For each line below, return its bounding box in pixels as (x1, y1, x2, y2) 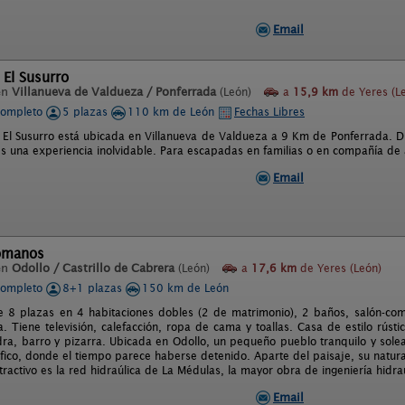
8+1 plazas (62, 281, 126, 295)
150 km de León (142, 281, 229, 295)
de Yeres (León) (297, 261, 381, 275)
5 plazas (62, 105, 111, 118)
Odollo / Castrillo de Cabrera (12, 261, 174, 275)
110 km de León (127, 105, 218, 118)
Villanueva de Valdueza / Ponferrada (12, 85, 216, 99)
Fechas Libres (234, 105, 305, 118)
